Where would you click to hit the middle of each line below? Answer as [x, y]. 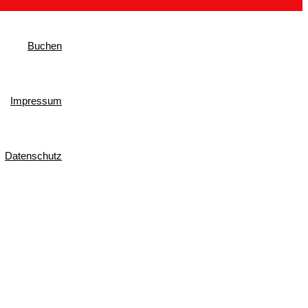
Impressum [36, 100]
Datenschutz [33, 155]
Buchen [45, 45]
